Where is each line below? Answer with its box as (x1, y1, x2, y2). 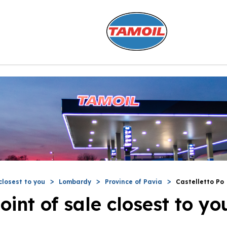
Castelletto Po (176, 177, 224, 185)
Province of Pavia (105, 177, 162, 185)
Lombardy (59, 177, 91, 185)
